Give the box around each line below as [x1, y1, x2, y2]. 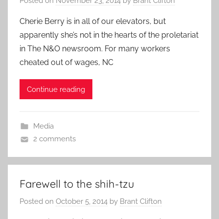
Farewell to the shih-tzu [20, 177, 134, 191]
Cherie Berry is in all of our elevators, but [20, 17, 166, 26]
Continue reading [27, 85, 85, 94]
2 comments [33, 134, 76, 144]
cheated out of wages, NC [20, 58, 113, 67]
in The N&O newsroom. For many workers [20, 44, 170, 54]
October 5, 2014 [56, 197, 108, 206]
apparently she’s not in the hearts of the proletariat [20, 30, 198, 40]
